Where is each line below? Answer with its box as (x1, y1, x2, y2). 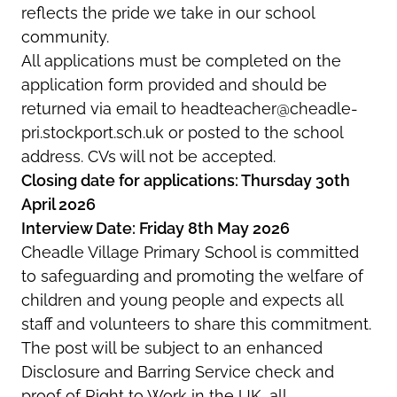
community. (21, 27, 109, 46)
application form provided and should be (21, 74, 327, 94)
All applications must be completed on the (21, 51, 341, 70)
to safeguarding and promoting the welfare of (21, 266, 363, 285)
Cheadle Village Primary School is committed (21, 242, 359, 261)
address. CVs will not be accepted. (21, 146, 276, 166)
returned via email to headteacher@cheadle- (21, 98, 358, 118)
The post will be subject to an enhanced (21, 338, 323, 357)
